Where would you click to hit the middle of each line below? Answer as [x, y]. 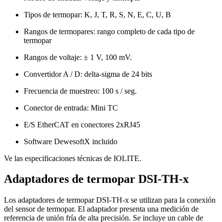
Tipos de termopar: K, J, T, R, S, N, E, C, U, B [97, 14]
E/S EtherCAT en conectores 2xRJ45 [82, 124]
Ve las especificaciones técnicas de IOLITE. [73, 158]
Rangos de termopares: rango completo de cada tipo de [109, 31]
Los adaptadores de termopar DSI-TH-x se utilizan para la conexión [110, 200]
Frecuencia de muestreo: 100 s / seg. [80, 91]
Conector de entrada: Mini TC [71, 108]
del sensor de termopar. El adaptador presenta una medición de [101, 209]
